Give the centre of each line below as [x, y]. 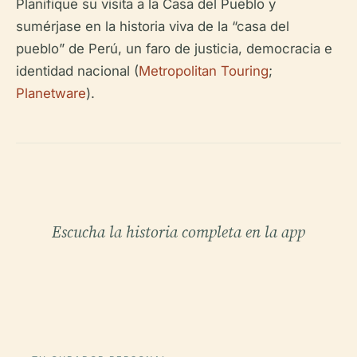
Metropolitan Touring [204, 71]
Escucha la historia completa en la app [178, 232]
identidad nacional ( [77, 71]
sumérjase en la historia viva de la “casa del [153, 27]
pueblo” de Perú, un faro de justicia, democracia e [174, 49]
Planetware [51, 94]
